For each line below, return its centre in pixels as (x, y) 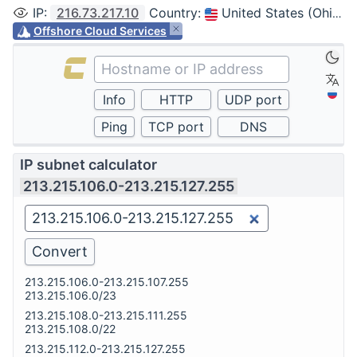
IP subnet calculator (88, 165)
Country (173, 13)
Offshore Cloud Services (100, 31)
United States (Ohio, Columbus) (277, 13)
